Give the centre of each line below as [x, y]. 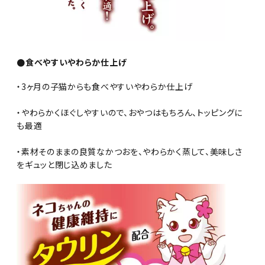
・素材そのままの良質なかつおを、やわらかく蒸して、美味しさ [130, 152]
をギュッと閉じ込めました [64, 165]
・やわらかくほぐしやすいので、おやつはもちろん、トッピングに [130, 113]
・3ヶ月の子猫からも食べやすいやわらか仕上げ [105, 87]
